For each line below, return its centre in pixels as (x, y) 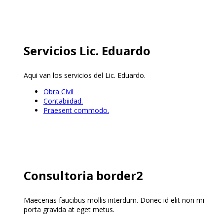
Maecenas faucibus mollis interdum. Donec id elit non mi (114, 200)
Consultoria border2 (83, 176)
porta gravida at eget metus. (69, 210)
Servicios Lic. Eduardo (87, 51)
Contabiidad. (63, 101)
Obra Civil (58, 92)
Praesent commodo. (76, 110)
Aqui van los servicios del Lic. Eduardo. (85, 75)
